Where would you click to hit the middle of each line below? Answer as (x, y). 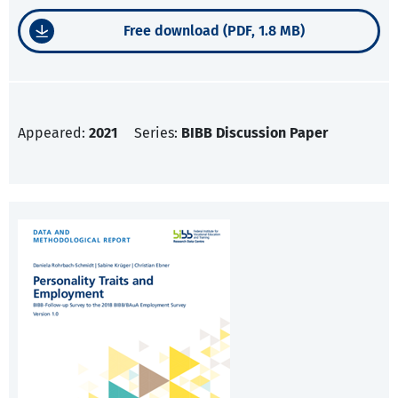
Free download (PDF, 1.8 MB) (214, 31)
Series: (158, 133)
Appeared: (53, 133)
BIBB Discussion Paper (255, 133)
